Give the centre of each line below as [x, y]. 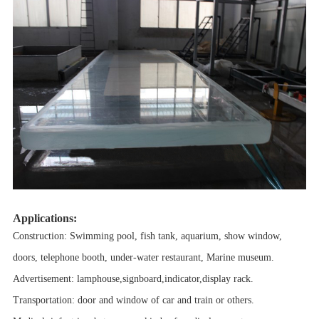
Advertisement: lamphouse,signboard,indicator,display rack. [133, 278]
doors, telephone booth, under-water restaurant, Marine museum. [143, 257]
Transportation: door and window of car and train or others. [133, 300]
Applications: [45, 218]
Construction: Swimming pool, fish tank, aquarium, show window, [147, 236]
